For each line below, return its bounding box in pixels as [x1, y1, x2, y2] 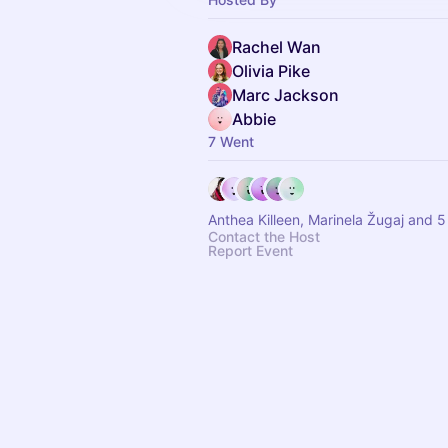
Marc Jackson [232, 85, 339, 105]
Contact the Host [208, 228, 320, 245]
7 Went [208, 133, 254, 150]
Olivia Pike [232, 61, 310, 81]
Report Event [208, 242, 293, 259]
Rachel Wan [232, 37, 321, 57]
